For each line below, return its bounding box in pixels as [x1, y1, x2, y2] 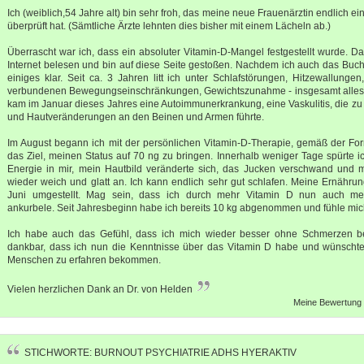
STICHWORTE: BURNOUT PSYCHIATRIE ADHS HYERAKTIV [24, 346, 297, 358]
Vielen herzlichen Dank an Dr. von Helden [7, 283, 193, 295]
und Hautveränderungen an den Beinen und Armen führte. [7, 110, 264, 123]
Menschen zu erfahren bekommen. [7, 253, 161, 266]
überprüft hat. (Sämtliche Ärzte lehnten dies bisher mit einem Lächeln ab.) [7, 19, 331, 32]
